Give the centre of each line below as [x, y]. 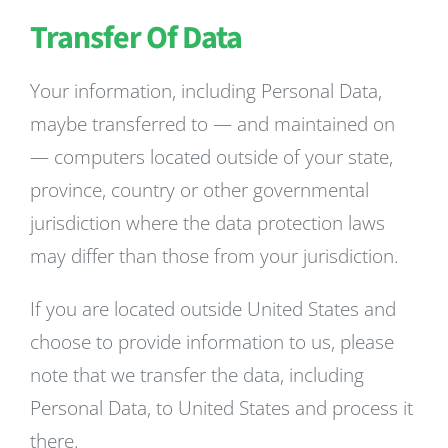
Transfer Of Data [136, 38]
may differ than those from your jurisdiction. [214, 256]
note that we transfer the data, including [197, 375]
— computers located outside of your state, [211, 157]
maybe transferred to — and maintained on [212, 124]
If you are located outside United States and [213, 309]
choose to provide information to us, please [212, 342]
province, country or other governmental [199, 190]
